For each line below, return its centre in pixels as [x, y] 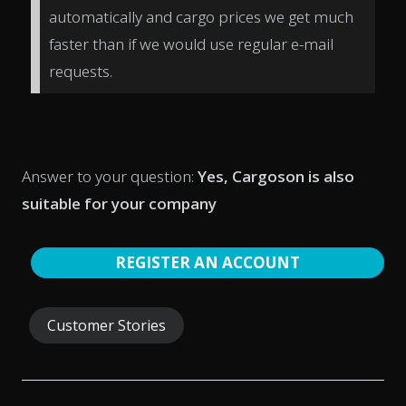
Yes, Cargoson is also [276, 176]
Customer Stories [106, 325]
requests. [81, 72]
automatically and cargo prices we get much [201, 17]
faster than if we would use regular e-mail [191, 44]
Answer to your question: [110, 176]
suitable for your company [119, 203]
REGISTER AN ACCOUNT [208, 262]
